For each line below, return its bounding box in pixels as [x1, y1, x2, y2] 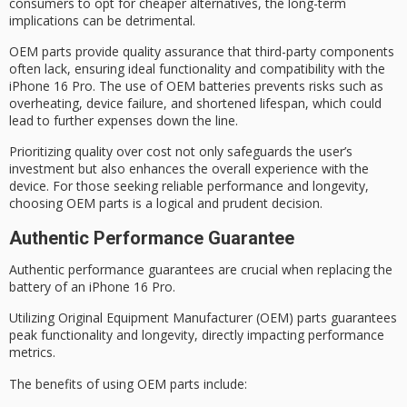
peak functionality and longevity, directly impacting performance [9, 326, 384, 344]
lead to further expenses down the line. [9, 111, 238, 129]
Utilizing [9, 309, 58, 327]
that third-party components [224, 42, 394, 60]
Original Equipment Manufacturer [58, 309, 253, 327]
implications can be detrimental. [9, 11, 195, 29]
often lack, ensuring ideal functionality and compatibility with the [9, 59, 385, 77]
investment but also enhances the [9, 160, 212, 178]
